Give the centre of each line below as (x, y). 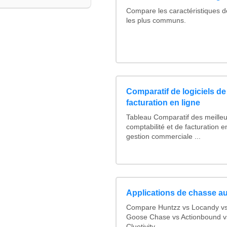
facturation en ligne (163, 103)
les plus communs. (156, 20)
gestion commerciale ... (164, 137)
